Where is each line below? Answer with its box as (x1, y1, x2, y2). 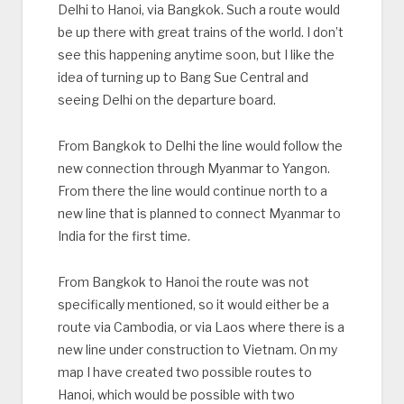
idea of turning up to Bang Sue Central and (57, 69, 308, 85)
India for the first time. (57, 227, 190, 243)
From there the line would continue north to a (57, 182, 327, 198)
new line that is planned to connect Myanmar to (57, 205, 341, 221)
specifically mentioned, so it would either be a (57, 296, 329, 312)
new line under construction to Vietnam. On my (57, 341, 337, 357)
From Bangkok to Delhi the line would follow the (57, 137, 343, 153)
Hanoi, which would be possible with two (57, 386, 295, 402)
